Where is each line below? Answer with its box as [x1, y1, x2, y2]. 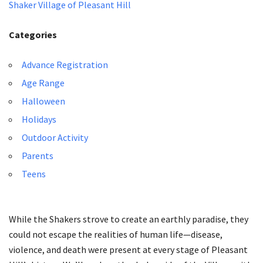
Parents [22, 149, 53, 161]
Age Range [22, 76, 65, 89]
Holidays [22, 113, 56, 125]
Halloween [22, 95, 65, 107]
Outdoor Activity [22, 131, 88, 143]
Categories [9, 28, 57, 41]
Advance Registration [22, 58, 108, 70]
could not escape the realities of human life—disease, [9, 228, 222, 240]
